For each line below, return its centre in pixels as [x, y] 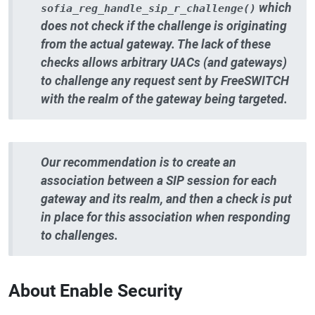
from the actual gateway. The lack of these [156, 44]
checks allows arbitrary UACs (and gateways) [164, 62]
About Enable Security [96, 291]
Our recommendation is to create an [139, 162]
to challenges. [79, 235]
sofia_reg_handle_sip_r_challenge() [148, 8]
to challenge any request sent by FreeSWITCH [165, 81]
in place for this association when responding [166, 217]
